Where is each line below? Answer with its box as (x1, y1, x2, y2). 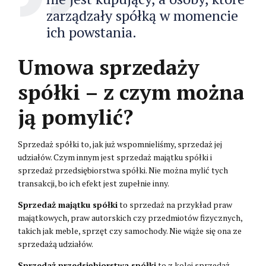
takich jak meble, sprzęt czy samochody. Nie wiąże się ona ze (18, 224, 242, 236)
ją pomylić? (18, 103, 133, 131)
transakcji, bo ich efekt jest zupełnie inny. (18, 177, 169, 189)
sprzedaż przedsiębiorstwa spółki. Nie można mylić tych (18, 164, 228, 176)
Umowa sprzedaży (18, 53, 199, 81)
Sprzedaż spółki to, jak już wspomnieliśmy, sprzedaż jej (18, 138, 222, 150)
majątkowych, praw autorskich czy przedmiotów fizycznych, (18, 211, 242, 223)
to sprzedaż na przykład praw (118, 198, 232, 210)
